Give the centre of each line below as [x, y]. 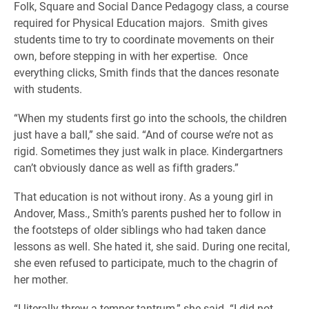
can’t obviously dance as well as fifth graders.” [126, 167]
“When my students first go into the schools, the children [150, 118]
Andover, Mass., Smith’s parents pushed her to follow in [148, 213]
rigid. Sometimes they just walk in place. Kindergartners [148, 151]
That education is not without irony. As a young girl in [143, 196]
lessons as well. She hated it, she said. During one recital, [152, 246]
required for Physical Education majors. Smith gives [141, 22]
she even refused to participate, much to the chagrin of [146, 262]
